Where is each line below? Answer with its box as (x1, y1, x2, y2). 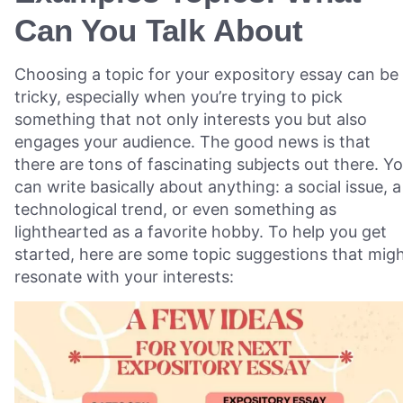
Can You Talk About (14, 12, 303, 48)
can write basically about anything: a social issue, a (14, 176, 401, 196)
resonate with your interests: (14, 266, 234, 286)
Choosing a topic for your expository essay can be (14, 64, 399, 84)
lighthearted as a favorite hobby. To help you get (14, 221, 387, 241)
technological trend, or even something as (14, 199, 336, 219)
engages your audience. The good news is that (14, 131, 371, 151)
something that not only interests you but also (14, 109, 367, 129)
